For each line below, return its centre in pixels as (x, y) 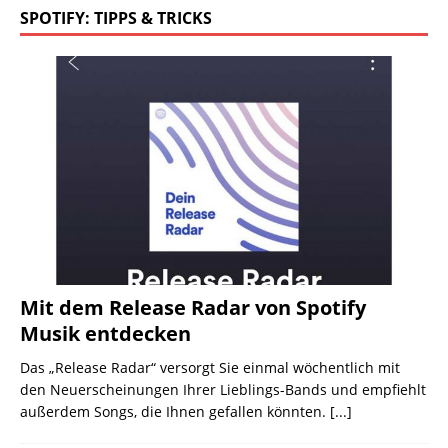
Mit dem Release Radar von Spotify (193, 307)
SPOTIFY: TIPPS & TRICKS (116, 17)
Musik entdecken (105, 333)
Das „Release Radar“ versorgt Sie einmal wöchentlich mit (210, 367)
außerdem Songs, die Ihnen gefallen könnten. (175, 411)
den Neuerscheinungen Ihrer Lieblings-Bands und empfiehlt (223, 389)
